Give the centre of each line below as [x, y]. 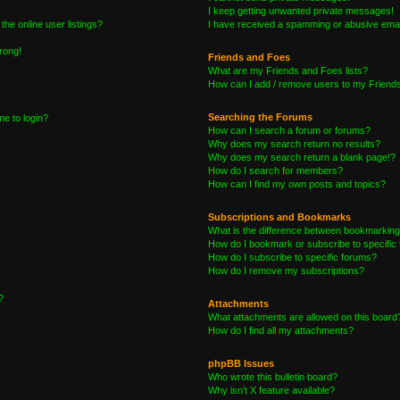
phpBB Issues [241, 363]
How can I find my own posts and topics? [296, 184]
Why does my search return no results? [294, 144]
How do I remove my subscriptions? [286, 271]
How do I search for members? [275, 171]
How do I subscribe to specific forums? [292, 257]
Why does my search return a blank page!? [301, 157]
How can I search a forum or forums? [289, 130]
